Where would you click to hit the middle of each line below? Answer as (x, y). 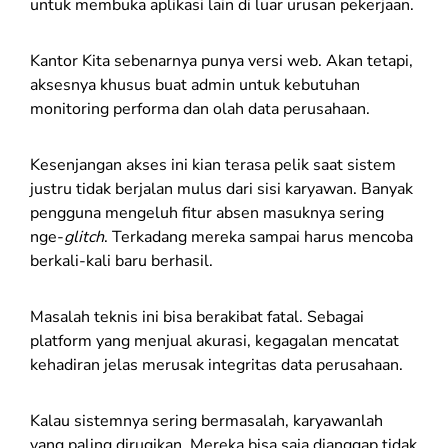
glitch (84, 236)
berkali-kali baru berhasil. (123, 260)
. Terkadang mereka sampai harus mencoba (258, 236)
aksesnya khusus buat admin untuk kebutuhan (195, 84)
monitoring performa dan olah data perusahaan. (202, 108)
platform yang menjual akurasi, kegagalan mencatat (214, 340)
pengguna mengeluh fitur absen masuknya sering (207, 212)
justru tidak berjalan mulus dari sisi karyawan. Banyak (221, 188)
